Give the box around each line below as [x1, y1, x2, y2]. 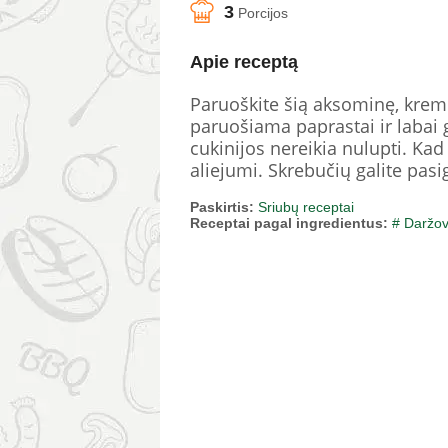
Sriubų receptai [258, 198, 354, 215]
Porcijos [234, 5, 288, 21]
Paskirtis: [190, 198, 254, 215]
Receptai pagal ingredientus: [190, 214, 388, 231]
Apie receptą [190, 51, 298, 72]
